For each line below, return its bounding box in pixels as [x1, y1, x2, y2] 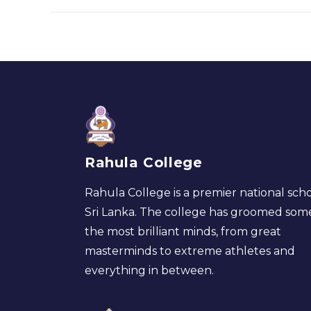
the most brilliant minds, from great [85, 225, 281, 239]
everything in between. [85, 264, 214, 278]
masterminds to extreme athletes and [85, 244, 295, 258]
